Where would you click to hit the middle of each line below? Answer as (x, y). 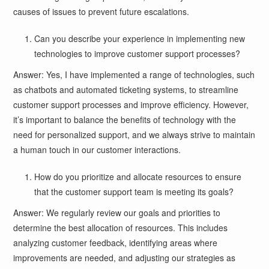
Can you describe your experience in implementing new (140, 38)
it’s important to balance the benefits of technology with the (125, 119)
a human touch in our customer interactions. (97, 149)
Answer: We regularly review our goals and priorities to (117, 212)
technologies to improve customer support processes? (138, 53)
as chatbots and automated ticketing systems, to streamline (126, 89)
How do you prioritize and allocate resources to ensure (138, 176)
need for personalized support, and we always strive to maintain (134, 134)
